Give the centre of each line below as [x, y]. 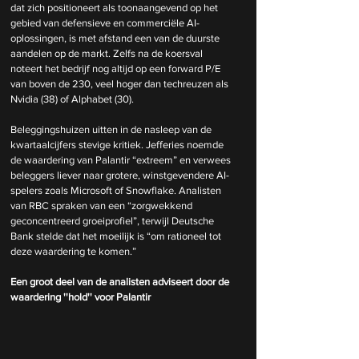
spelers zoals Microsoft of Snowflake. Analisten [117, 190]
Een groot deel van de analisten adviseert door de [121, 281]
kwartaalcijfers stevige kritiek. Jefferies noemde [118, 144]
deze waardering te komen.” [73, 251]
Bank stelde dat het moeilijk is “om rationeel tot [117, 236]
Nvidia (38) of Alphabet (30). [72, 99]
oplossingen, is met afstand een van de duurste [116, 38]
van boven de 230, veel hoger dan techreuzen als [121, 83]
